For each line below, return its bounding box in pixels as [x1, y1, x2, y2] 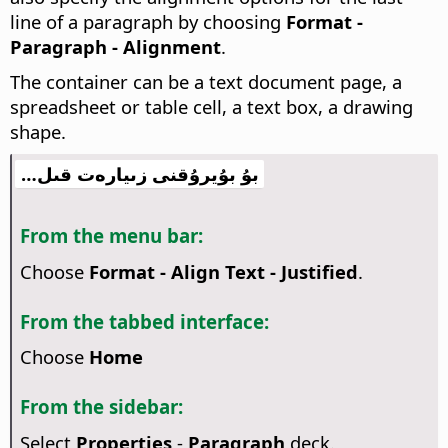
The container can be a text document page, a [10, 69, 402, 95]
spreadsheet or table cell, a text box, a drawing [10, 94, 413, 120]
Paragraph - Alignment [10, 34, 221, 60]
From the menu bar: [19, 223, 203, 249]
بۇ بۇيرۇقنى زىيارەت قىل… [20, 161, 259, 187]
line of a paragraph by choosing [10, 9, 286, 35]
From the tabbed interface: [19, 308, 269, 334]
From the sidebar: [19, 394, 183, 420]
